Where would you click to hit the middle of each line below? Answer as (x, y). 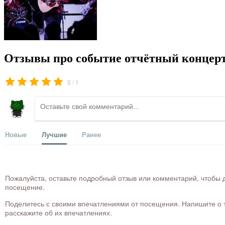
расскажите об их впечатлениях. (59, 213)
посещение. (25, 187)
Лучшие (54, 135)
